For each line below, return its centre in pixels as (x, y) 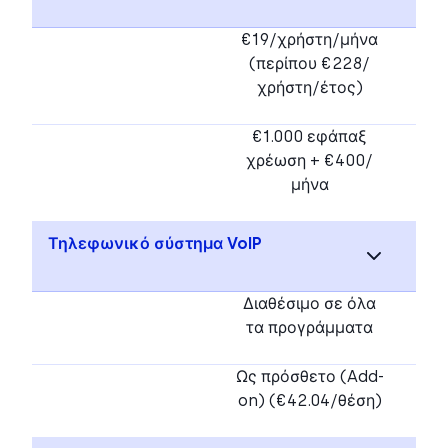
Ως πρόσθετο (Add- (309, 376)
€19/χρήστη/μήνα (309, 39)
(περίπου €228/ (309, 63)
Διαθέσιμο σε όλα (309, 303)
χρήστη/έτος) (309, 87)
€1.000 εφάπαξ (309, 136)
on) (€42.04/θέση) (309, 400)
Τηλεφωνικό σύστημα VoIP (155, 243)
